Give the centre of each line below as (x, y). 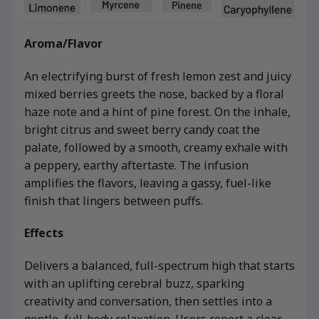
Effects (44, 233)
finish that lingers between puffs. (114, 200)
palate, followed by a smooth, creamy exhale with (156, 147)
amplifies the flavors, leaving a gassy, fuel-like (148, 183)
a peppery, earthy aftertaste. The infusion (136, 165)
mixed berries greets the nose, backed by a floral (154, 94)
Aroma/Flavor (63, 43)
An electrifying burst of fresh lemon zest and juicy (158, 76)
